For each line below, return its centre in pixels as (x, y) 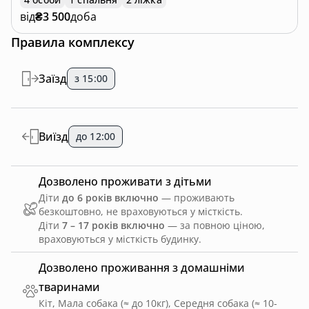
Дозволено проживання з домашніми (142, 267)
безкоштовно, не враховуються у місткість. (141, 211)
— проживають (197, 197)
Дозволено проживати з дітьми (125, 181)
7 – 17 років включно (113, 225)
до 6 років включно (110, 197)
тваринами (69, 287)
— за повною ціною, (215, 225)
